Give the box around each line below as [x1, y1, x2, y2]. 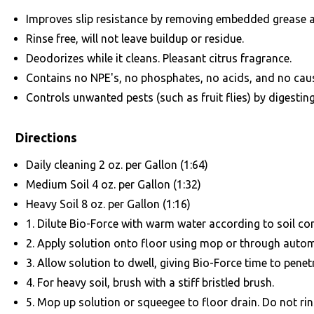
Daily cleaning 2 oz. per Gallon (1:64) [26, 158, 208, 171]
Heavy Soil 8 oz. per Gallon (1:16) [26, 198, 191, 210]
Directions [15, 130, 77, 144]
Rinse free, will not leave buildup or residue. [26, 32, 244, 45]
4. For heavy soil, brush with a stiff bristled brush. [26, 276, 274, 289]
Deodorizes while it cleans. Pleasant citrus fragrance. [26, 52, 292, 64]
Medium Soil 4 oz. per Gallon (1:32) [26, 178, 201, 191]
